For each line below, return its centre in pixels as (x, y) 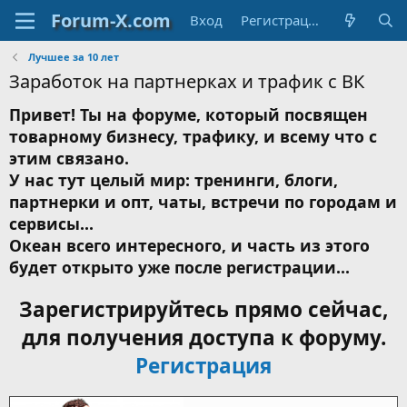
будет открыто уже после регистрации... (179, 267)
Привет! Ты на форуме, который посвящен (189, 114)
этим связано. (69, 158)
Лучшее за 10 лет (73, 57)
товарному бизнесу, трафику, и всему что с (193, 136)
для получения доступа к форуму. (203, 337)
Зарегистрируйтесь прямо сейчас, (203, 309)
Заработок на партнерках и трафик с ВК (187, 81)
